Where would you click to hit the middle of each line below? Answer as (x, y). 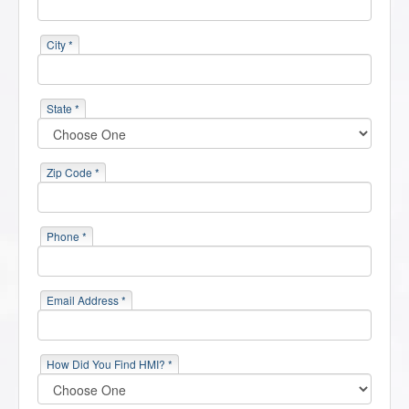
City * (60, 45)
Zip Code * (73, 173)
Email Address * (86, 300)
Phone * (67, 236)
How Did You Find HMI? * (110, 364)
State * (63, 109)
